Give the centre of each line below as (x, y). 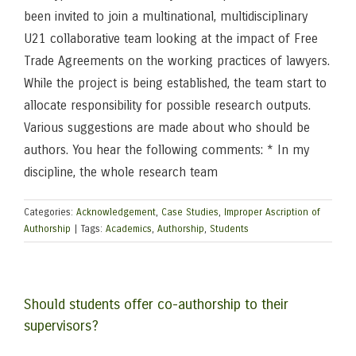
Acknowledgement (116, 212)
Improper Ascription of (272, 212)
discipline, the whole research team (121, 172)
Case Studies (190, 212)
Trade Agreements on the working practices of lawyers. (177, 61)
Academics (129, 229)
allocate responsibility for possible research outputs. (167, 105)
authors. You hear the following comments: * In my (166, 150)
